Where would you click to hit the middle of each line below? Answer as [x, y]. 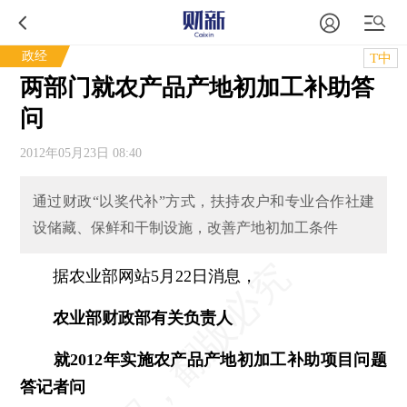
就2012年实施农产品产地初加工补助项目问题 [203, 359]
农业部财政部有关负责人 [143, 318]
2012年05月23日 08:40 [81, 153]
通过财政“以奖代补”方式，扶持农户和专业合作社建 [203, 202]
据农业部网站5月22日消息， [139, 276]
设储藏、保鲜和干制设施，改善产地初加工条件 [185, 228]
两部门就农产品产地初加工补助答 [198, 88]
